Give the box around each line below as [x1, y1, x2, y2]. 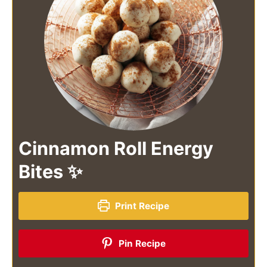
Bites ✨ [18, 160, 83, 182]
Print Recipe [112, 200, 169, 212]
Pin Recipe [116, 237, 166, 249]
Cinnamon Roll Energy [18, 136, 213, 159]
